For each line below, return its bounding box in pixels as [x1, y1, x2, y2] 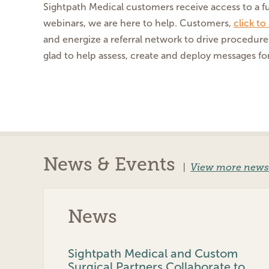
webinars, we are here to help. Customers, [43, 18, 234, 29]
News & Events [43, 154, 175, 175]
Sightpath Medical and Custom [68, 246, 238, 260]
